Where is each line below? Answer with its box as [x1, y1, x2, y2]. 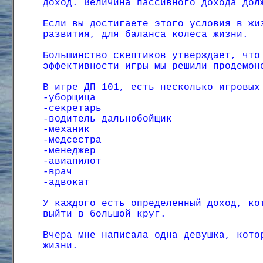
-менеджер [43, 146, 96, 156]
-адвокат [43, 177, 90, 188]
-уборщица [43, 93, 96, 103]
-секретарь [43, 103, 102, 114]
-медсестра [43, 135, 102, 146]
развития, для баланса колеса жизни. [43, 29, 248, 40]
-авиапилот [43, 156, 102, 167]
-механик [43, 124, 90, 135]
